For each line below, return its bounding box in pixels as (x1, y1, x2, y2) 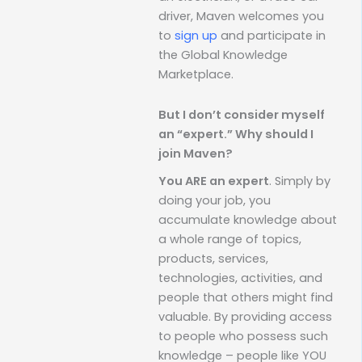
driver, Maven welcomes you (158, 8, 324, 25)
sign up (175, 27, 217, 44)
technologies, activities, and (158, 270, 322, 287)
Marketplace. (158, 66, 234, 83)
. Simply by (269, 173, 330, 190)
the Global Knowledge (158, 47, 288, 64)
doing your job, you (158, 192, 271, 209)
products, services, (158, 250, 268, 267)
